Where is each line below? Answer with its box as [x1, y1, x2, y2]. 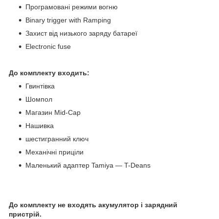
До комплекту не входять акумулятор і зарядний [9, 200, 177, 209]
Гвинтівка [25, 82, 55, 90]
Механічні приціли [25, 148, 84, 156]
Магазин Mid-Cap [25, 108, 81, 116]
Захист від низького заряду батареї [25, 29, 137, 37]
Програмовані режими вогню [25, 2, 118, 11]
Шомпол [25, 95, 52, 103]
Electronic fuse [25, 42, 71, 50]
